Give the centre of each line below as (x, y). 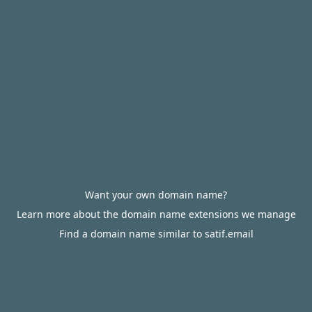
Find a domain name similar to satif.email (156, 234)
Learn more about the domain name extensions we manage (156, 214)
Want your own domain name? (156, 195)
